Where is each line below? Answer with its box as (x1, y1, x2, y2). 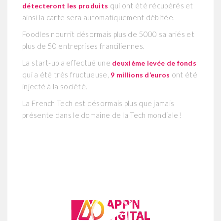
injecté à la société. (22, 81, 88, 91)
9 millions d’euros (110, 70, 170, 79)
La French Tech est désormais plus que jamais (22, 98, 175, 108)
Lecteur (22, 124, 46, 133)
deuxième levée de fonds (112, 58, 197, 67)
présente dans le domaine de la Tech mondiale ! (22, 110, 183, 119)
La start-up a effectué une (22, 58, 112, 67)
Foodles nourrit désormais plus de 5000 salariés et (22, 29, 194, 38)
